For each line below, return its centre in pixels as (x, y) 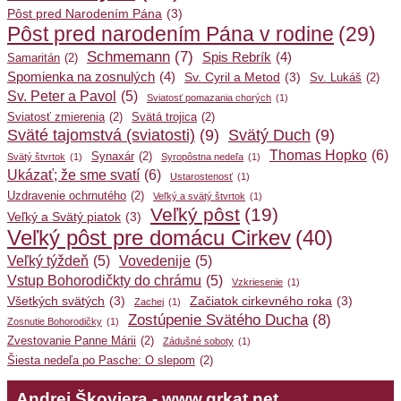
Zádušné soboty (198, 341)
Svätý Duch (269, 136)
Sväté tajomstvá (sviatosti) (101, 136)
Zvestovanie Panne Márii (72, 341)
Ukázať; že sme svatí (73, 175)
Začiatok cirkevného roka (261, 302)
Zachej (149, 302)
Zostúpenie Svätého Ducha (218, 320)
